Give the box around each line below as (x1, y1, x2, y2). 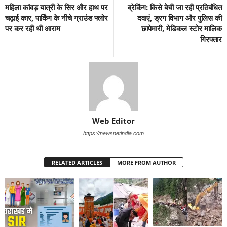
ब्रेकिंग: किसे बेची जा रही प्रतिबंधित (128, 2, 222, 12)
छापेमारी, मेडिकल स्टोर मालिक (141, 23, 222, 33)
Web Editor (92, 116, 135, 126)
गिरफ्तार (200, 34, 222, 44)
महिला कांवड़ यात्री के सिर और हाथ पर (5, 2, 108, 12)
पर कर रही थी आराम (5, 23, 60, 33)
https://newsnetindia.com (83, 130, 144, 136)
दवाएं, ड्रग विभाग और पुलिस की (137, 13, 222, 23)
